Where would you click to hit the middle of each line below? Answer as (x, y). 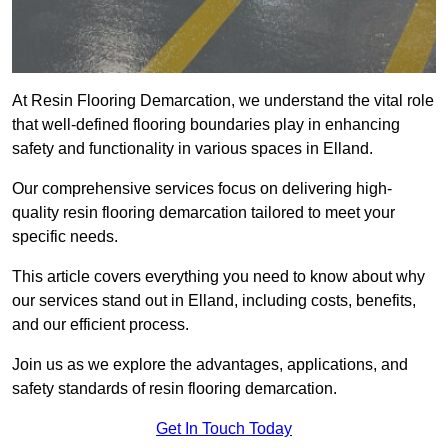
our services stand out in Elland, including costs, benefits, (214, 301)
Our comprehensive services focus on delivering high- (202, 189)
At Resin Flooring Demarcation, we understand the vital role (223, 101)
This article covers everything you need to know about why (218, 277)
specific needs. (65, 237)
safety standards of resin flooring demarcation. (174, 389)
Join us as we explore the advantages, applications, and (210, 365)
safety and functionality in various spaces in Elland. (192, 149)
